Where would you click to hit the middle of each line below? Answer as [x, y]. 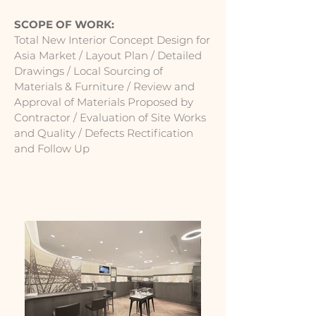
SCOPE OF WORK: [67, 24]
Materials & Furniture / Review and [104, 86]
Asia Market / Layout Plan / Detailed [108, 55]
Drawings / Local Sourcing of [89, 71]
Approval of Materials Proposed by [104, 102]
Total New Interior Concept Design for [112, 40]
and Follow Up [52, 148]
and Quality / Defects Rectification [104, 133]
